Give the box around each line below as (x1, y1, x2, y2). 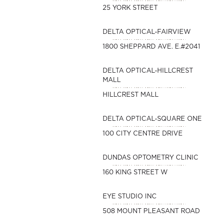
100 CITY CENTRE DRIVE (102, 131, 183, 137)
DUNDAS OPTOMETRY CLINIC (102, 155, 198, 161)
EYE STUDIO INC (102, 193, 157, 200)
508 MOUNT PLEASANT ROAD (102, 208, 200, 215)
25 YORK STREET (102, 5, 158, 11)
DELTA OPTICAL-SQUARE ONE (102, 116, 202, 122)
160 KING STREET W (102, 169, 167, 176)
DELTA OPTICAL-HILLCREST (102, 68, 193, 74)
